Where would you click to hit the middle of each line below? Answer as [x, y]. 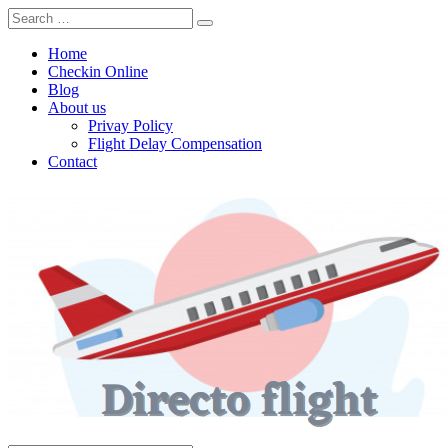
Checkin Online [98, 71]
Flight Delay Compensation [175, 143]
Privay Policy [130, 125]
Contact [72, 161]
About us [77, 107]
